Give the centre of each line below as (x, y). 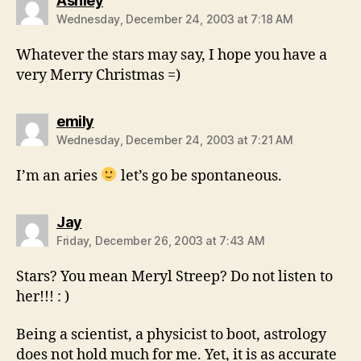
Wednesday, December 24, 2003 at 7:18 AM (175, 19)
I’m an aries (58, 176)
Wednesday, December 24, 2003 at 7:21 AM (175, 139)
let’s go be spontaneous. (199, 176)
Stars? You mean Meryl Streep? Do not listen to (174, 276)
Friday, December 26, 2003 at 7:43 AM (161, 240)
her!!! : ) (43, 297)
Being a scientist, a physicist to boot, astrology (171, 335)
